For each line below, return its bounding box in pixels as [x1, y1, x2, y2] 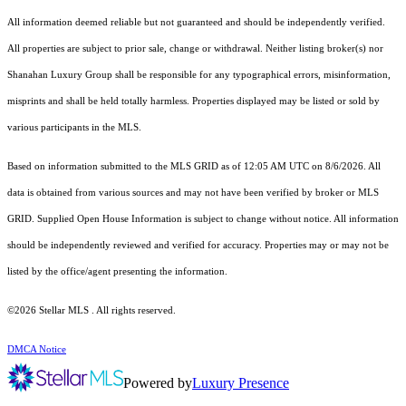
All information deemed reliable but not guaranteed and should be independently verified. [7, 17, 385, 28]
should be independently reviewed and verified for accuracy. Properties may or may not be [7, 240, 389, 251]
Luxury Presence [192, 375, 289, 391]
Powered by [123, 375, 192, 391]
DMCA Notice [7, 344, 66, 355]
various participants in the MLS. [7, 122, 144, 133]
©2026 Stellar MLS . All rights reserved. [7, 305, 176, 316]
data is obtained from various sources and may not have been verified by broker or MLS [7, 188, 379, 198]
